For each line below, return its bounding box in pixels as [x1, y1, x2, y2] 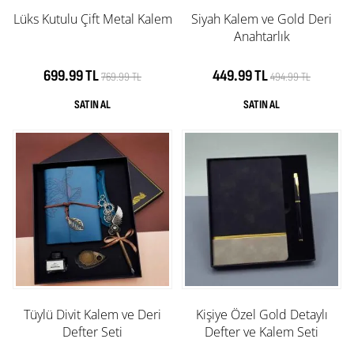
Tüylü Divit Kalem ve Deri [24, 306, 161, 324]
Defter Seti [62, 323, 122, 341]
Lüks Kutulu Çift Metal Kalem [13, 10, 172, 28]
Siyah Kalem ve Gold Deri [191, 10, 332, 28]
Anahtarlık [233, 28, 290, 46]
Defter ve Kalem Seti [205, 323, 318, 341]
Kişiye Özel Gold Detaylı [195, 306, 328, 324]
